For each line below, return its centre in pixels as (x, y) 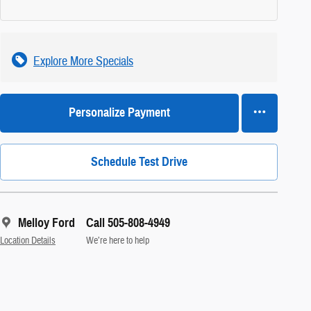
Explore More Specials (83, 61)
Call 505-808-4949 (128, 222)
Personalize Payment (119, 113)
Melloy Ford (47, 222)
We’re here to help (118, 240)
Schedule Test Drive (139, 161)
